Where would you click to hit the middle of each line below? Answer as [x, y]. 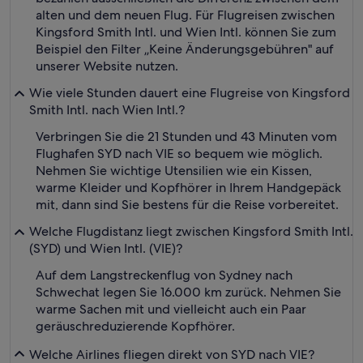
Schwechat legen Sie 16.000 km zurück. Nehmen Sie [188, 292]
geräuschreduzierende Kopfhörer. [135, 326]
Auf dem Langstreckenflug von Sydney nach [164, 275]
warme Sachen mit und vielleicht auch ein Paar [171, 309]
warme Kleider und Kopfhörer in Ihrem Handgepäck [188, 188]
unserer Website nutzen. [107, 66]
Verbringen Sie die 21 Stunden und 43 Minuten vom [186, 137]
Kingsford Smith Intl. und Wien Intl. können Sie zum [186, 32]
